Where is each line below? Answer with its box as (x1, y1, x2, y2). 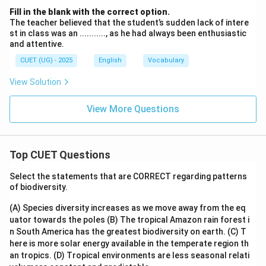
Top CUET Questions (9, 148, 110, 161)
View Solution (9, 77, 61, 87)
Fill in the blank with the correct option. (9, 7, 170, 17)
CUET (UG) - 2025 (20, 56, 72, 64)
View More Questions (87, 103, 179, 115)
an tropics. (9, 251, 53, 260)
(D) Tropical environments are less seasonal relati (53, 251, 249, 260)
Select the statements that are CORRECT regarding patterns (9, 172, 247, 181)
